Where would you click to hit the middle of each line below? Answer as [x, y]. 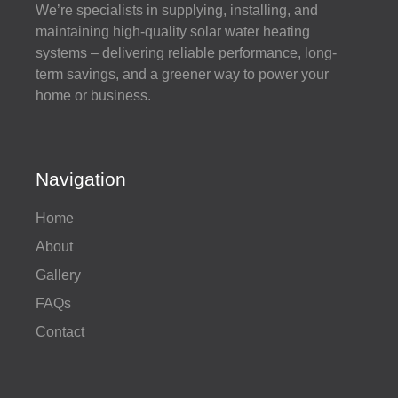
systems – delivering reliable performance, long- [186, 52]
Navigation [81, 179]
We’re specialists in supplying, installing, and [177, 10]
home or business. [93, 95]
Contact [60, 331]
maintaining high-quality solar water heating [173, 31]
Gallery [58, 275]
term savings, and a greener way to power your [182, 74]
